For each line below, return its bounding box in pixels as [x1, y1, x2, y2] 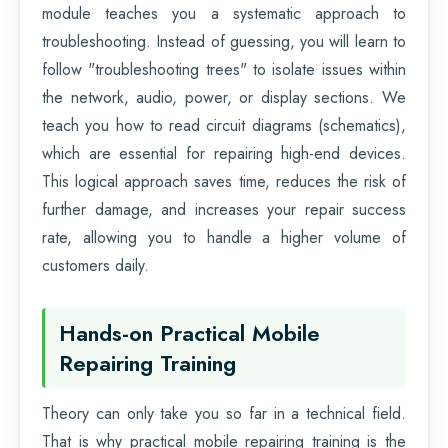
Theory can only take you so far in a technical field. [42, 401, 406, 425]
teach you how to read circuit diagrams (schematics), [42, 113, 406, 137]
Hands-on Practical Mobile [59, 316, 320, 349]
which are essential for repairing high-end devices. [42, 141, 406, 165]
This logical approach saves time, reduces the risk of [42, 169, 406, 193]
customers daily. [42, 253, 149, 277]
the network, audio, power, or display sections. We [42, 85, 406, 109]
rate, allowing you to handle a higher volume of [42, 225, 406, 249]
